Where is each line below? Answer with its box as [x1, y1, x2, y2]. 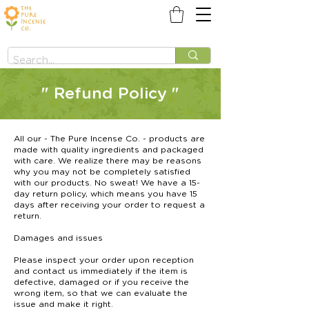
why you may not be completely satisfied [14, 167, 190, 176]
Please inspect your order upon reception [14, 255, 194, 264]
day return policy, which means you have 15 [14, 189, 197, 198]
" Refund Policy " [41, 86, 179, 102]
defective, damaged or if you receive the [14, 277, 189, 286]
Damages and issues [14, 233, 103, 242]
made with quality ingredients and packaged [14, 145, 203, 154]
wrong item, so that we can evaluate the [14, 288, 188, 297]
